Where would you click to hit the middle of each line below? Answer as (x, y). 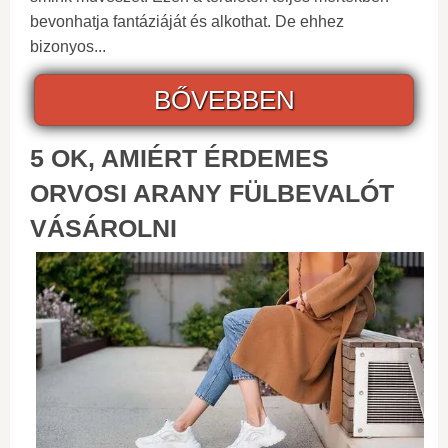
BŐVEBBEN (224, 99)
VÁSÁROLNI (103, 227)
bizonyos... (68, 46)
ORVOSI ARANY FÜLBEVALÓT (212, 192)
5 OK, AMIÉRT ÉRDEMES (179, 157)
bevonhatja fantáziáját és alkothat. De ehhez (187, 21)
